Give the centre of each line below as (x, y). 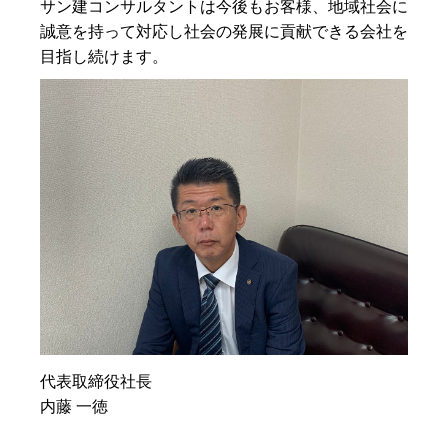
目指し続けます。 (104, 56)
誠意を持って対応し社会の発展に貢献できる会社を (224, 31)
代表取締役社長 (96, 381)
